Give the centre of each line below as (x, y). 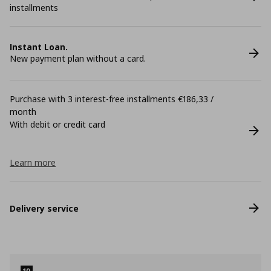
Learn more (33, 162)
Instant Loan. (39, 47)
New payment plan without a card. (78, 58)
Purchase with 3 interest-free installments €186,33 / (112, 99)
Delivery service (44, 208)
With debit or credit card (57, 124)
